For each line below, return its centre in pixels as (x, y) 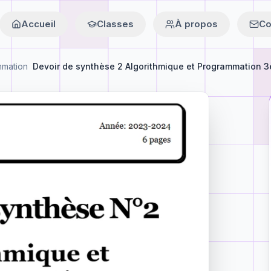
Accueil (38, 24)
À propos (196, 24)
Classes (115, 24)
